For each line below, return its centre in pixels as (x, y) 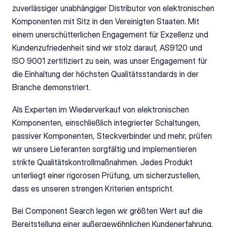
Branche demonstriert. (51, 87)
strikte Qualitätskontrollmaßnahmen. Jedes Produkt (102, 162)
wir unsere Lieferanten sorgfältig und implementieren (104, 149)
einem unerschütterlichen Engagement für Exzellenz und (110, 34)
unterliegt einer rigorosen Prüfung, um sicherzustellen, (106, 175)
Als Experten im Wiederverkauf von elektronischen (101, 109)
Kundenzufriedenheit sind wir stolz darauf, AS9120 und (107, 48)
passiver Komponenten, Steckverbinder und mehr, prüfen (112, 136)
